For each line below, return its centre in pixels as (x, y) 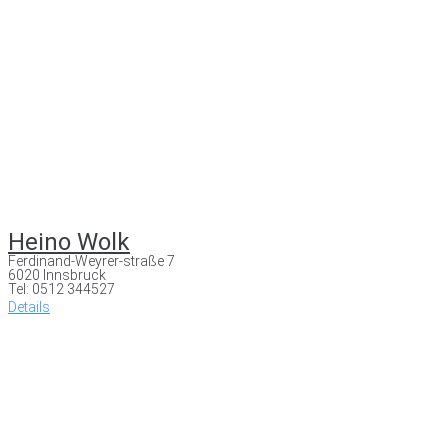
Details (29, 306)
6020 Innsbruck (57, 274)
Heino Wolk (69, 241)
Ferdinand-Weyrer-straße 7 (91, 260)
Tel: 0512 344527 (61, 288)
